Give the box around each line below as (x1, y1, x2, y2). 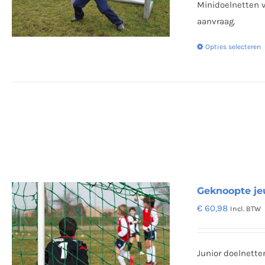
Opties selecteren (205, 43, 261, 51)
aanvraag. (197, 16, 236, 27)
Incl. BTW (230, 205, 261, 213)
